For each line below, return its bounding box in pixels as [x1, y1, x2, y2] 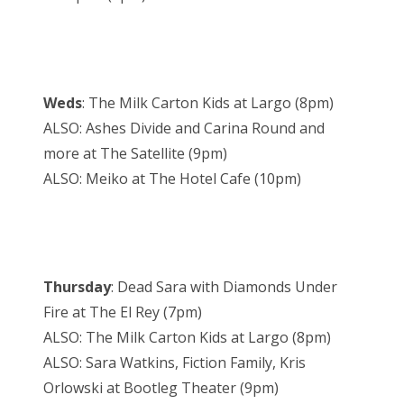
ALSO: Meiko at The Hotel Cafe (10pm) [43, 169, 301, 189]
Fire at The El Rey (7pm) [43, 302, 202, 323]
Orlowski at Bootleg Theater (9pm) [43, 378, 279, 399]
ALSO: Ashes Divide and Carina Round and [43, 118, 325, 139]
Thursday [43, 277, 111, 298]
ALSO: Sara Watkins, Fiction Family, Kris [43, 353, 306, 373]
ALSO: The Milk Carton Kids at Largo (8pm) [43, 327, 331, 348]
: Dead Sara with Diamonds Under [111, 277, 337, 298]
